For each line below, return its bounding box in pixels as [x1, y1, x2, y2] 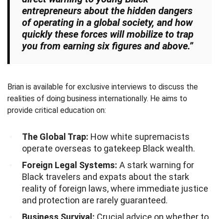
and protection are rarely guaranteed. [22, 195, 168, 206]
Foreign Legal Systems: [22, 160, 117, 171]
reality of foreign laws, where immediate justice [22, 183, 208, 194]
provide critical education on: [7, 106, 106, 115]
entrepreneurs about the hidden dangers [22, 5, 193, 17]
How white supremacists [88, 131, 190, 142]
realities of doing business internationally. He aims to [7, 94, 187, 104]
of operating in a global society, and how [22, 17, 193, 29]
